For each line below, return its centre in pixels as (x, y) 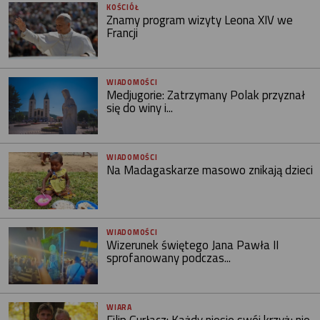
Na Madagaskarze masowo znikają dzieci (210, 170)
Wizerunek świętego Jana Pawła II (193, 245)
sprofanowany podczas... (169, 257)
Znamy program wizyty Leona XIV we (200, 20)
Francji (122, 32)
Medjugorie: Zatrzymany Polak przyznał (206, 95)
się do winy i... (140, 107)
